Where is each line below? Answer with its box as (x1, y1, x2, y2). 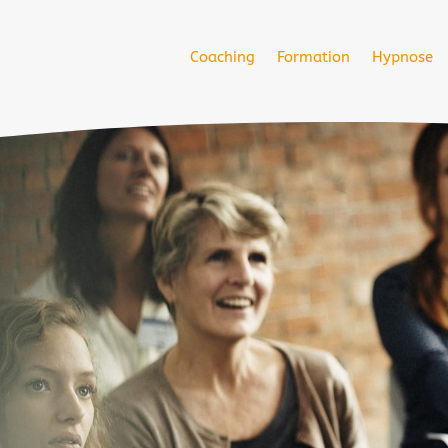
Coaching (190, 48, 255, 67)
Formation (277, 48, 350, 67)
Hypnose (372, 48, 433, 67)
